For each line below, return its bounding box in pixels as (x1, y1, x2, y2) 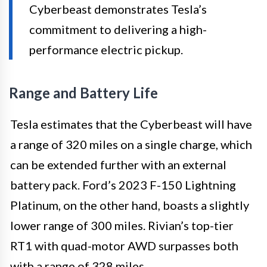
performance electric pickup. (29, 42, 183, 57)
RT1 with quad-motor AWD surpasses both (10, 238, 238, 253)
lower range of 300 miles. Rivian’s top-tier (10, 218, 234, 232)
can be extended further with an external (10, 157, 226, 172)
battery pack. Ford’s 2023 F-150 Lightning (10, 177, 236, 192)
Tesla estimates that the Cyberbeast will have (10, 116, 252, 131)
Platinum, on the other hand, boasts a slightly (10, 197, 249, 212)
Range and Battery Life (9, 83, 158, 101)
